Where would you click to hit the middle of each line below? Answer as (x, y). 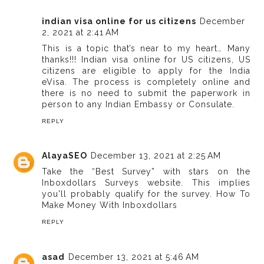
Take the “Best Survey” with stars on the (146, 172)
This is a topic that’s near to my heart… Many (146, 48)
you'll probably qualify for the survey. (129, 194)
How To (233, 194)
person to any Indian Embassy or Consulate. (138, 104)
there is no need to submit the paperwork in (146, 93)
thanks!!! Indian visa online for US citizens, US (146, 59)
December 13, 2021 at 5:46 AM (134, 257)
